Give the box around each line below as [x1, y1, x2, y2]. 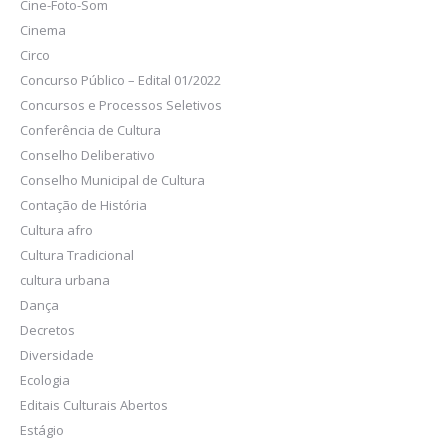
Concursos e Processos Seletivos [20, 96, 222, 114]
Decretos [20, 321, 75, 339]
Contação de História [20, 196, 147, 214]
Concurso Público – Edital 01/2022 [20, 71, 221, 89]
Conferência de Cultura [20, 121, 161, 139]
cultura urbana [20, 271, 110, 289]
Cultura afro [20, 221, 93, 239]
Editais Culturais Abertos [20, 396, 168, 414]
